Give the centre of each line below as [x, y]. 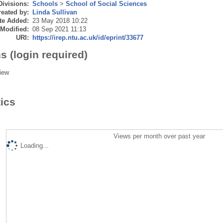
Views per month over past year [160, 136]
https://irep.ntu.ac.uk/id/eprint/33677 [88, 38]
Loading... [34, 146]
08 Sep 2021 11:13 [59, 29]
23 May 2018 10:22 [60, 21]
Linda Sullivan [55, 12]
